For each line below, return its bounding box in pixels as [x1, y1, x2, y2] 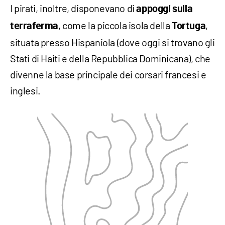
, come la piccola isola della [58, 19, 172, 32]
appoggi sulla [136, 4, 193, 15]
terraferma [10, 21, 58, 32]
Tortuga [172, 21, 206, 32]
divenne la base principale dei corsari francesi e [10, 68, 206, 81]
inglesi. [10, 84, 41, 97]
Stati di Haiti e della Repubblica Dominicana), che [10, 52, 211, 65]
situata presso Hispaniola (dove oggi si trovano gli [10, 36, 215, 49]
